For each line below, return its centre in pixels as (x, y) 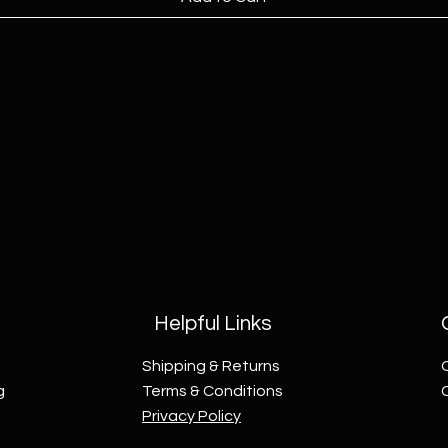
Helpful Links (212, 323)
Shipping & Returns (210, 365)
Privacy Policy (191, 415)
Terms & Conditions (212, 390)
